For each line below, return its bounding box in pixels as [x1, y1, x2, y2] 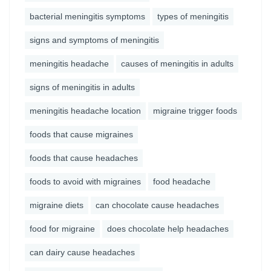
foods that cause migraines [30, 129, 133, 139]
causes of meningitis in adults [121, 59, 233, 68]
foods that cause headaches [30, 153, 138, 163]
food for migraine [30, 224, 95, 233]
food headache [153, 177, 211, 186]
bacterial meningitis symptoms [30, 11, 145, 21]
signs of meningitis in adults [30, 82, 135, 92]
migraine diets [30, 200, 83, 210]
